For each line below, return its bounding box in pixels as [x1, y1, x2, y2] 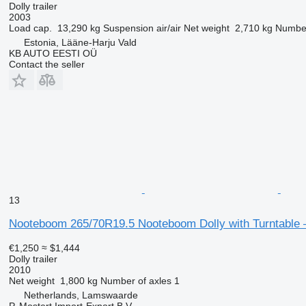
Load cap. [8, 22, 52, 33]
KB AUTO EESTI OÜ [8, 47, 97, 59]
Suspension [102, 22, 154, 33]
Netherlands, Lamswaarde [23, 289, 138, 301]
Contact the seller [8, 58, 85, 70]
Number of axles [100, 275, 171, 286]
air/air [156, 22, 181, 33]
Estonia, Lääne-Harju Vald [23, 36, 137, 48]
